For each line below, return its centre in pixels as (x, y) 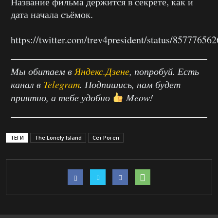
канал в (27, 84)
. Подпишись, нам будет (130, 84)
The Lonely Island (58, 138)
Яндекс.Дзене (102, 71)
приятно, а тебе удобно (62, 98)
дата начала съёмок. (52, 15)
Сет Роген (106, 138)
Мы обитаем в (43, 71)
